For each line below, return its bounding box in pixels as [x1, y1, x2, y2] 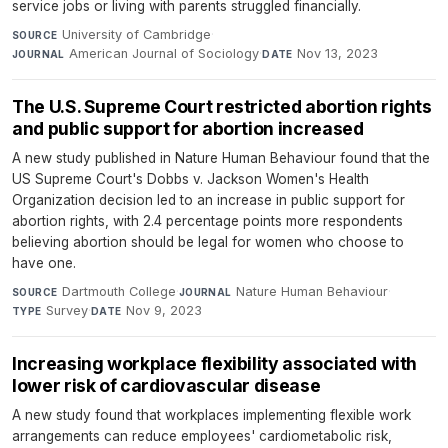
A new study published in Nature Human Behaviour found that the [12, 150, 430, 167]
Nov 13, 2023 [297, 46, 379, 62]
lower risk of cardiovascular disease [12, 375, 321, 397]
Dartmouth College [61, 284, 176, 300]
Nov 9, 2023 [126, 303, 203, 319]
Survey [46, 303, 89, 319]
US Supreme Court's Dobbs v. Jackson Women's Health [12, 171, 369, 188]
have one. [12, 255, 76, 272]
